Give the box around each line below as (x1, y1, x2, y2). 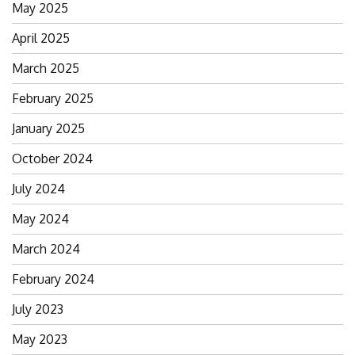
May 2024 (12, 210, 69, 227)
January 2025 (12, 120, 85, 136)
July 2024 (12, 180, 65, 197)
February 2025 (12, 90, 94, 106)
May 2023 (12, 330, 67, 347)
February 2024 (12, 270, 94, 287)
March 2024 (12, 240, 80, 257)
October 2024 (12, 150, 93, 166)
